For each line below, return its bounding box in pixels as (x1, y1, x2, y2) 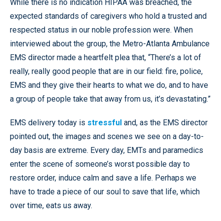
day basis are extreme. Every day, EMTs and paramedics (10, 145, 203, 155)
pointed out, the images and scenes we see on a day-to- (10, 131, 204, 141)
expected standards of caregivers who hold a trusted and (10, 11, 207, 21)
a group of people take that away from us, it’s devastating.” (10, 94, 211, 104)
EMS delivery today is (10, 117, 87, 127)
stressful (87, 117, 122, 127)
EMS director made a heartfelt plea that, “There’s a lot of (10, 52, 201, 62)
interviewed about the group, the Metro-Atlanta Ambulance (10, 38, 210, 48)
